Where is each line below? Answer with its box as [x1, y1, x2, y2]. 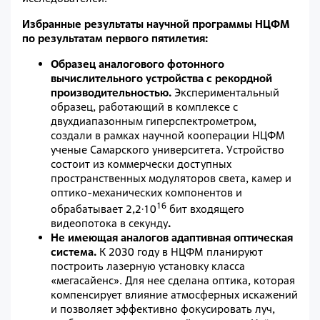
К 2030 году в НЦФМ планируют [96, 245, 263, 259]
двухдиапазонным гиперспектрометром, [51, 114, 256, 129]
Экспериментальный [174, 86, 279, 100]
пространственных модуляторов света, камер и [51, 171, 291, 186]
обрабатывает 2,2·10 [51, 202, 156, 216]
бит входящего [166, 202, 244, 216]
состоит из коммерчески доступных [51, 157, 231, 171]
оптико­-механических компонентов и [51, 186, 242, 200]
